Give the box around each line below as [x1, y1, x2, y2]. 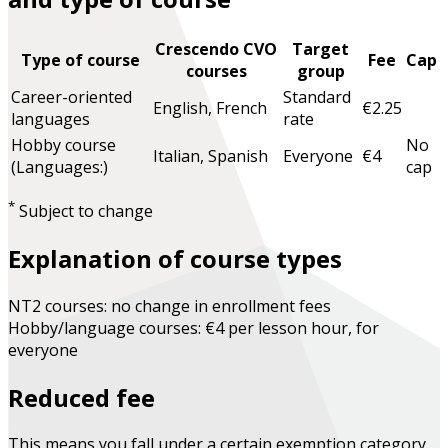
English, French [153, 96, 267, 119]
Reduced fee [8, 380, 155, 414]
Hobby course [11, 133, 116, 156]
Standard [283, 85, 351, 108]
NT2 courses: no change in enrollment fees [8, 294, 331, 317]
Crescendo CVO [155, 37, 277, 60]
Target [292, 37, 349, 60]
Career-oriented [11, 85, 132, 108]
